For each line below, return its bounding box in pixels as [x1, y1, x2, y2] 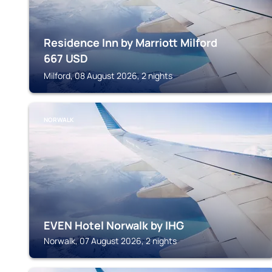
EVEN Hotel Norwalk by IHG [44, 218, 184, 233]
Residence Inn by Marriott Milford [44, 35, 217, 50]
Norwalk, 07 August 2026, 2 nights [44, 235, 177, 246]
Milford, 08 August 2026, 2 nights [44, 70, 172, 81]
